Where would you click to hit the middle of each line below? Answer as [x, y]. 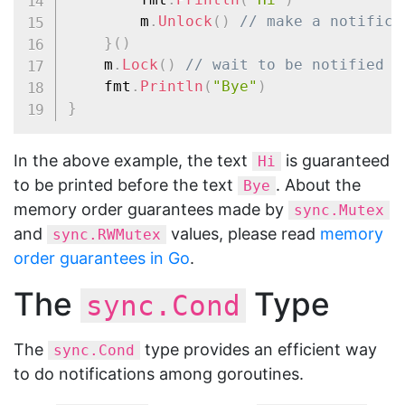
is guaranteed [335, 160]
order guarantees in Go [102, 258]
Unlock [185, 22]
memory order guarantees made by [151, 209]
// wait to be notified [284, 65]
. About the [318, 185]
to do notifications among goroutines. [159, 374]
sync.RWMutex [107, 235]
